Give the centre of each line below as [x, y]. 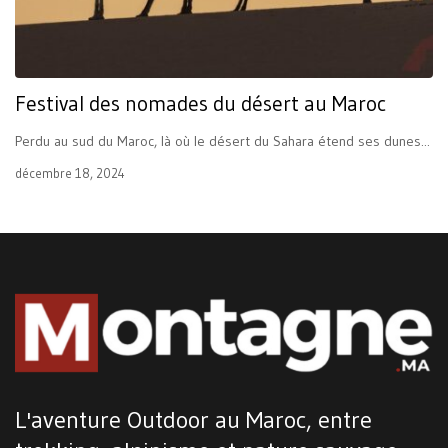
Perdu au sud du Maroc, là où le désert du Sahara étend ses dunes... [222, 140]
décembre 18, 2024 [70, 172]
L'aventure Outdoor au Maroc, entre [193, 420]
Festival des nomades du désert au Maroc [200, 103]
